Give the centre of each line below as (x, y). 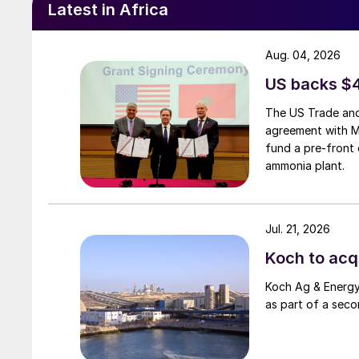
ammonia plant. (305, 166)
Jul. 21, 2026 (298, 229)
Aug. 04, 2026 (303, 55)
